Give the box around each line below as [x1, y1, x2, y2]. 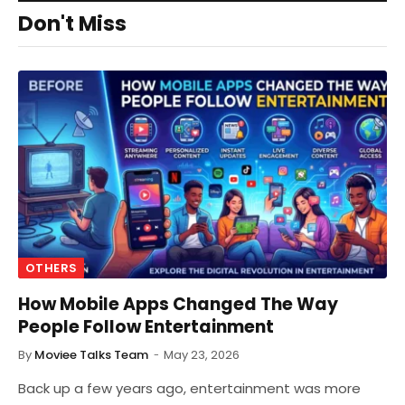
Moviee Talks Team [34, 345, 148, 363]
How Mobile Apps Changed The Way [18, 291, 338, 316]
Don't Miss [18, 9, 127, 39]
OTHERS [25, 259, 78, 277]
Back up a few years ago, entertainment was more [18, 378, 361, 398]
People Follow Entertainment [18, 314, 274, 339]
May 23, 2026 [164, 345, 240, 363]
